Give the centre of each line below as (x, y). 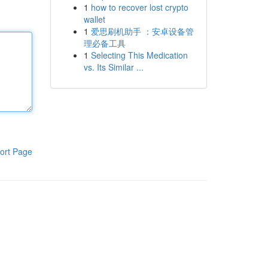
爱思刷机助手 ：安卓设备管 (142, 31)
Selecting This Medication (139, 55)
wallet (94, 19)
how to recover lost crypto (139, 7)
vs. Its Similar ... (113, 67)
